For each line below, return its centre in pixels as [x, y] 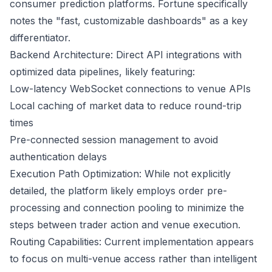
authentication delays [58, 157]
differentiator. [40, 38]
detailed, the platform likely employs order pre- [118, 191]
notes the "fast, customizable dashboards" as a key [129, 21]
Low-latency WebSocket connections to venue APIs [130, 89]
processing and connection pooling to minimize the [127, 208]
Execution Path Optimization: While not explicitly [120, 174]
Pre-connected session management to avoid [114, 140]
